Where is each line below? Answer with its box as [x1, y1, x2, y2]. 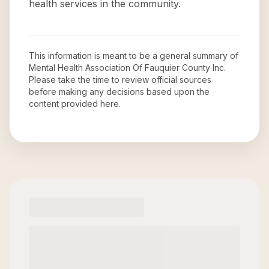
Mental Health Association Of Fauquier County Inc [29, 62, 224, 73]
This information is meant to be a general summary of [29, 50, 238, 61]
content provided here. [29, 98, 121, 109]
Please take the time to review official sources [29, 74, 211, 85]
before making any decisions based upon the [29, 86, 210, 97]
